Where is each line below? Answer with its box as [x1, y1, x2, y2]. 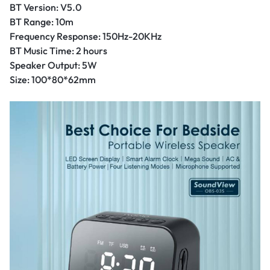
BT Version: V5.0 [10, 1, 81, 14]
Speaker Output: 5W [10, 59, 97, 72]
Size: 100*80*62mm [10, 74, 96, 86]
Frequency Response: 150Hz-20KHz [10, 30, 162, 43]
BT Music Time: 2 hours [10, 45, 107, 57]
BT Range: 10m [10, 16, 74, 28]
